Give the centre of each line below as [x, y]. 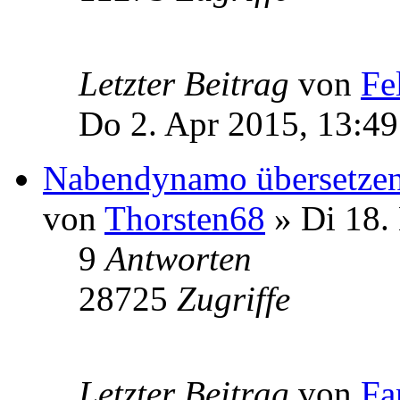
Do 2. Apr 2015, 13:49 [238, 123]
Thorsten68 [185, 218]
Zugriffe [233, 298]
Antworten [179, 258]
